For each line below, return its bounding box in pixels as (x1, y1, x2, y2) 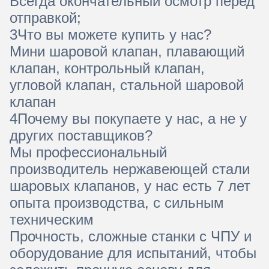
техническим (10, 211, 94, 228)
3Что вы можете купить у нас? (10, 26, 211, 43)
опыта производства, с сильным (10, 194, 224, 211)
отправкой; (10, 9, 81, 26)
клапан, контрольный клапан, (10, 59, 205, 76)
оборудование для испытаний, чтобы (10, 244, 256, 261)
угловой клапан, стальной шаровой (10, 76, 244, 93)
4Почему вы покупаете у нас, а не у (10, 110, 247, 127)
